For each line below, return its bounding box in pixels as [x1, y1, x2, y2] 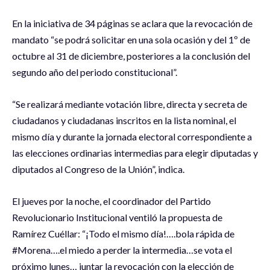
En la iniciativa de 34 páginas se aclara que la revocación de [12, 17, 253, 30]
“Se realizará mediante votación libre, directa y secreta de [12, 98, 247, 110]
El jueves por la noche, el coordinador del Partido [12, 195, 211, 207]
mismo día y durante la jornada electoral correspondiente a [12, 131, 252, 143]
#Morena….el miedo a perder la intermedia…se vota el [12, 244, 232, 256]
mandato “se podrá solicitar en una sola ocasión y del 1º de [12, 34, 250, 46]
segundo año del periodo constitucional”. [12, 66, 177, 78]
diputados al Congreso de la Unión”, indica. [12, 163, 184, 175]
